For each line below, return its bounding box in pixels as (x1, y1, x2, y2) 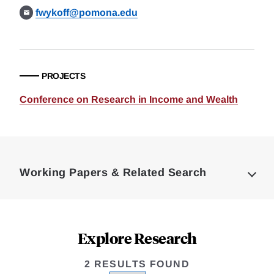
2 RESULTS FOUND (84, 259, 190, 269)
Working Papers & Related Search (20, 166, 207, 179)
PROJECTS (42, 71, 85, 81)
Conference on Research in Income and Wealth (20, 94, 238, 105)
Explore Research (77, 228, 197, 248)
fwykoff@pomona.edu (35, 7, 138, 18)
